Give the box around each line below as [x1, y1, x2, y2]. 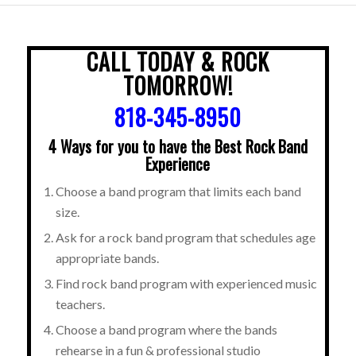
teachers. [55, 296, 105, 311]
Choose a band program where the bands [55, 321, 277, 337]
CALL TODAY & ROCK [86, 44, 269, 78]
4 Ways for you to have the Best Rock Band [48, 133, 308, 158]
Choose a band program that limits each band [55, 183, 301, 199]
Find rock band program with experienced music [55, 275, 317, 291]
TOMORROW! [122, 68, 233, 102]
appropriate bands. [55, 250, 159, 265]
